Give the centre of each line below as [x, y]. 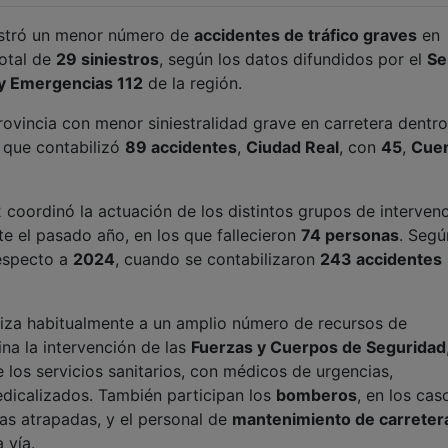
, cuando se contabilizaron [217, 259]
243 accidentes [381, 259]
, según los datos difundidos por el [293, 59]
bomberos [316, 395]
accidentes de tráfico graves [305, 35]
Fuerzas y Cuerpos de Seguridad [318, 347]
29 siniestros [107, 59]
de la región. [192, 83]
